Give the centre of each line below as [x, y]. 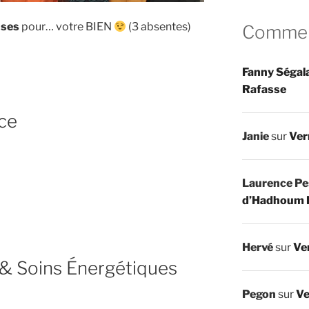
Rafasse [264, 89]
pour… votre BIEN [67, 26]
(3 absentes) [159, 26]
